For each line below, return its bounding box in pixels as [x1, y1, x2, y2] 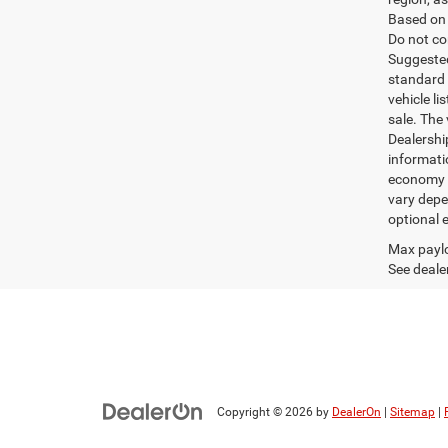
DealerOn [332, 405, 381, 419]
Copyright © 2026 [217, 405, 316, 419]
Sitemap [390, 405, 435, 419]
